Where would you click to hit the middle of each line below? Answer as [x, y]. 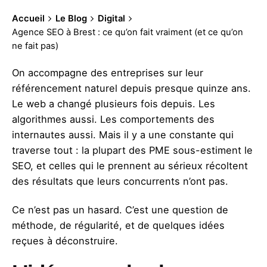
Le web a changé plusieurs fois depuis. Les [114, 104]
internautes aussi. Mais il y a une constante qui [123, 135]
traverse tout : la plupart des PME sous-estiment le [132, 150]
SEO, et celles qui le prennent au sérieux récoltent [130, 166]
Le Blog [71, 18]
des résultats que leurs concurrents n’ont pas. [120, 181]
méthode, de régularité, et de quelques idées [118, 226]
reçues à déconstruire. [65, 241]
